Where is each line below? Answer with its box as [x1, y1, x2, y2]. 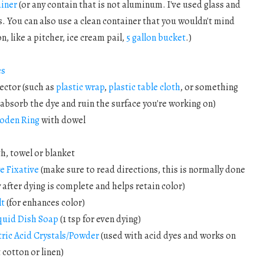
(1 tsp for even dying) [58, 213, 141, 226]
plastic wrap [55, 81, 104, 94]
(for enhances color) [4, 196, 85, 210]
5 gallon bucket [126, 31, 186, 45]
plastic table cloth [108, 81, 180, 94]
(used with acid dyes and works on [98, 229, 236, 243]
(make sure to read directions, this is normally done [38, 163, 245, 177]
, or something [180, 81, 238, 94]
